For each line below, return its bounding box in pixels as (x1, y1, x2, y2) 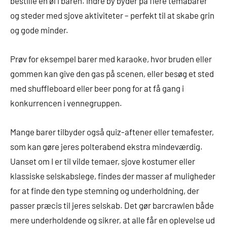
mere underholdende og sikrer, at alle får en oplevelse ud (10, 215, 215, 225)
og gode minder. (10, 25, 68, 35)
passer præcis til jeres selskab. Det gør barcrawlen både (10, 200, 214, 211)
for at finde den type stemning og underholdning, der (10, 185, 199, 196)
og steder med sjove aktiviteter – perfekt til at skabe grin (10, 10, 214, 21)
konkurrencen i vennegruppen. (10, 98, 122, 108)
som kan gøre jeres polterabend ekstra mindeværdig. (10, 141, 203, 152)
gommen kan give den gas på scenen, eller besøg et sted (10, 68, 214, 79)
